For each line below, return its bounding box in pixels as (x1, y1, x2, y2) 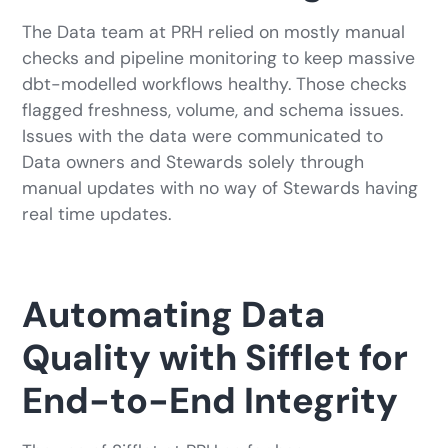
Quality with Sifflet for (22, 334, 409, 382)
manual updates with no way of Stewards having (22, 177, 419, 200)
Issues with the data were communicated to (22, 125, 384, 148)
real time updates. (22, 203, 177, 226)
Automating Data (22, 291, 326, 339)
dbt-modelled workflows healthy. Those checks (22, 73, 408, 96)
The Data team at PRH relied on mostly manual (22, 21, 406, 44)
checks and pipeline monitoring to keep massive (22, 47, 416, 70)
